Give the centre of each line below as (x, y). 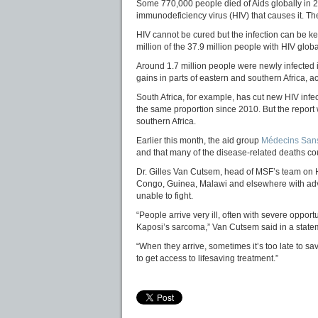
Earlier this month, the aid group (199, 140)
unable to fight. (165, 196)
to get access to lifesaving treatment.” (207, 258)
